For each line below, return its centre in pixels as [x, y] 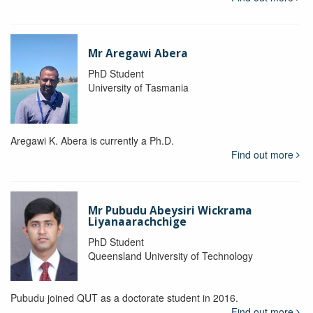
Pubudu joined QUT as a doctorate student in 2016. [124, 298]
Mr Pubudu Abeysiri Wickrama [170, 211]
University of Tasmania [138, 88]
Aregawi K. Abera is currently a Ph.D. [92, 141]
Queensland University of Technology [170, 256]
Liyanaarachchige [137, 222]
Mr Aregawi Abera [138, 54]
